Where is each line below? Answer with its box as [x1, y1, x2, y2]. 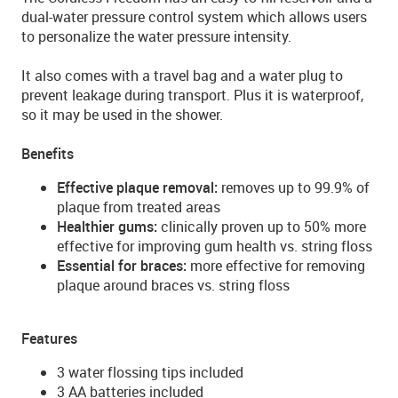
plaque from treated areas [57, 197, 220, 217]
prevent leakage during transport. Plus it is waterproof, [21, 85, 363, 105]
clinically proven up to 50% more [157, 217, 366, 236]
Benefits [21, 144, 74, 163]
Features [21, 329, 77, 348]
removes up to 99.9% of [218, 178, 370, 197]
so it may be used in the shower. [21, 105, 223, 124]
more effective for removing [187, 256, 365, 275]
